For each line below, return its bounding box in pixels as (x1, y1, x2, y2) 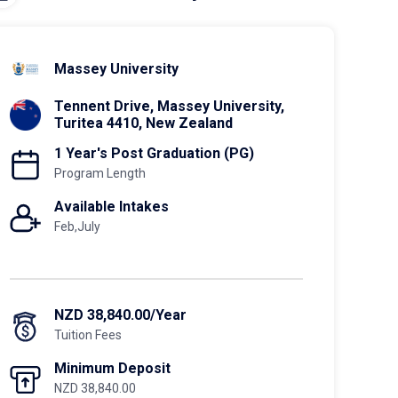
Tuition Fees (54, 328, 122, 342)
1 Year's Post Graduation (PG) (54, 145, 254, 162)
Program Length (54, 166, 146, 180)
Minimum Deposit (54, 360, 171, 377)
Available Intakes (54, 198, 169, 215)
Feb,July (54, 219, 100, 234)
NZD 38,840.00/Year (54, 306, 187, 323)
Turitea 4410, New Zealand (54, 115, 233, 131)
